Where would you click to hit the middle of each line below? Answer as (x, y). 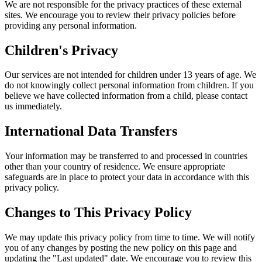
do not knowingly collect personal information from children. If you (129, 85)
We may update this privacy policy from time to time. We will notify (130, 237)
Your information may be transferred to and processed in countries (126, 156)
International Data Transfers (91, 131)
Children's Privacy (61, 50)
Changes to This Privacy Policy (98, 213)
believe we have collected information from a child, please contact (126, 96)
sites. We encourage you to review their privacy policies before (120, 15)
